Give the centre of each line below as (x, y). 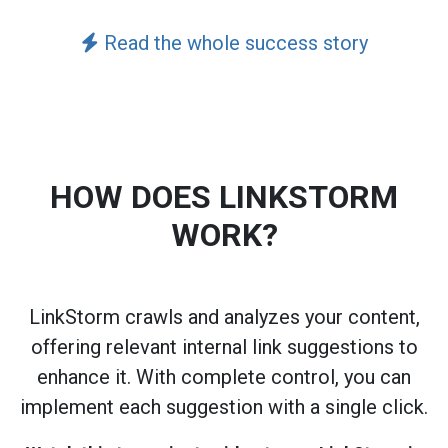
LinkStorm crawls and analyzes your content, (224, 317)
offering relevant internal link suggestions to (224, 347)
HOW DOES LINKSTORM (224, 197)
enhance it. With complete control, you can (224, 377)
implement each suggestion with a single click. (224, 407)
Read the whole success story (233, 43)
